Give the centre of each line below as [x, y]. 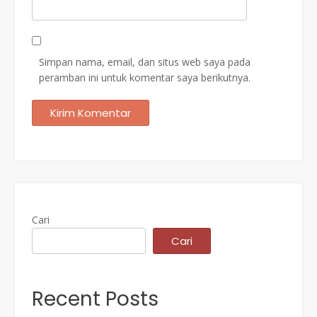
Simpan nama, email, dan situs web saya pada [145, 62]
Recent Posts [95, 299]
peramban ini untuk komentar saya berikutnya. [145, 77]
